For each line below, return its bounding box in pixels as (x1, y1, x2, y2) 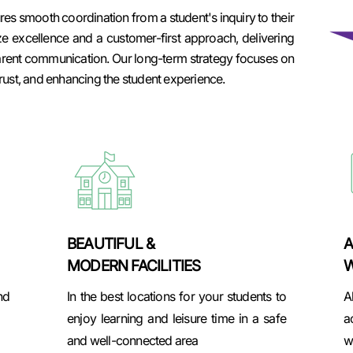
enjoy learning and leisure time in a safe (67, 310, 286, 326)
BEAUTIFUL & (67, 235, 155, 253)
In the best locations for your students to (67, 288, 286, 304)
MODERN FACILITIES (67, 257, 201, 275)
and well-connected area (67, 333, 199, 348)
